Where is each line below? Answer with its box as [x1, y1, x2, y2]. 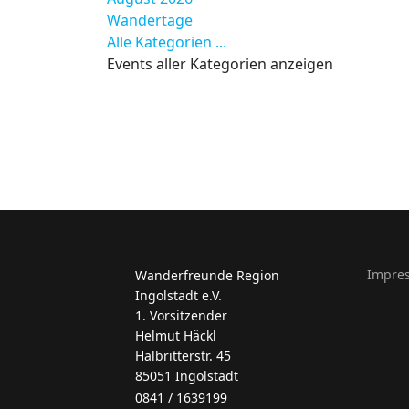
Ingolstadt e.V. [135, 287, 222, 304]
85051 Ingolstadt [135, 367, 238, 384]
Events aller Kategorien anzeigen [107, 54, 333, 74]
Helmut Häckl [135, 327, 216, 344]
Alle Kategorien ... [107, 32, 226, 52]
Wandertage [107, 10, 193, 30]
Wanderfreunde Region [135, 267, 279, 284]
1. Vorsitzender [135, 307, 227, 324]
